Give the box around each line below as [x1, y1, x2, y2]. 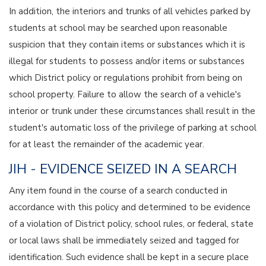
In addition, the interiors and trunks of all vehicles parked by [9, 5, 251, 17]
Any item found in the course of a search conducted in [9, 184, 227, 197]
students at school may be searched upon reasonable [9, 21, 227, 34]
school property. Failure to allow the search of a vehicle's [9, 88, 241, 100]
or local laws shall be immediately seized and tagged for [9, 234, 239, 246]
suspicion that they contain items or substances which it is [9, 38, 245, 50]
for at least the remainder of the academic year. [9, 138, 204, 150]
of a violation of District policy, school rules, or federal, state [9, 217, 254, 230]
